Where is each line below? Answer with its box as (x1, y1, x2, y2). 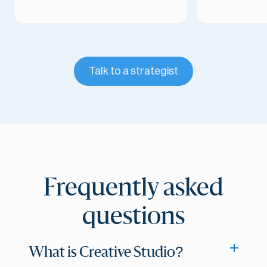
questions (82, 204, 185, 229)
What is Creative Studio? (29, 245, 183, 260)
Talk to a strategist (89, 65, 178, 76)
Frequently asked (44, 176, 223, 200)
